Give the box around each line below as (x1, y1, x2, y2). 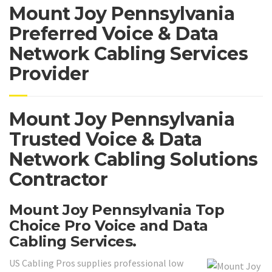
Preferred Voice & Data (9, 22, 218, 45)
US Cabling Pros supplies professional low (9, 257, 183, 270)
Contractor (9, 168, 107, 191)
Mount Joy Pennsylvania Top (9, 200, 224, 219)
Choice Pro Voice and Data (9, 216, 208, 234)
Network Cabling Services (9, 42, 248, 65)
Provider (9, 62, 89, 85)
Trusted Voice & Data (9, 127, 202, 151)
